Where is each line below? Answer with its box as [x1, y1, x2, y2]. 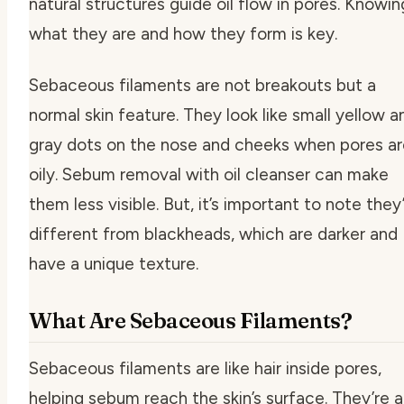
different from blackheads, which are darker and [29, 223, 398, 244]
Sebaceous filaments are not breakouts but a [29, 74, 376, 96]
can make [310, 163, 389, 185]
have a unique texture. [29, 252, 198, 274]
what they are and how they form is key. [29, 23, 337, 44]
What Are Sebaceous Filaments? [29, 307, 353, 334]
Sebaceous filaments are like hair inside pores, [29, 357, 381, 379]
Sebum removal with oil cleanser [62, 163, 310, 185]
